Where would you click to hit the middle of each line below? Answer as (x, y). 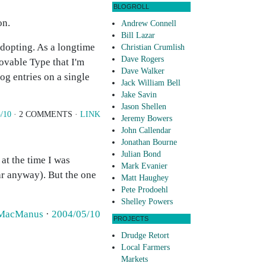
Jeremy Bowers (147, 119)
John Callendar (146, 131)
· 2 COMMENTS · (46, 114)
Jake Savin (139, 95)
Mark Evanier (144, 166)
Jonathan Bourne (149, 142)
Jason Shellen (144, 107)
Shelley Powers (147, 202)
